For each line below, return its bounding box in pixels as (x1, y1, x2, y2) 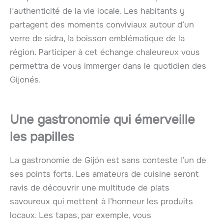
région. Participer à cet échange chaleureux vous (10, 47, 200, 58)
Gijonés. (10, 75, 41, 85)
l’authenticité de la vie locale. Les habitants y (10, 6, 185, 17)
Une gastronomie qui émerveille (10, 111, 195, 128)
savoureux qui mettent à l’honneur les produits (10, 196, 193, 207)
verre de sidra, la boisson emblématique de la (10, 33, 185, 44)
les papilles (10, 129, 74, 145)
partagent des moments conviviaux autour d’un (10, 20, 194, 30)
